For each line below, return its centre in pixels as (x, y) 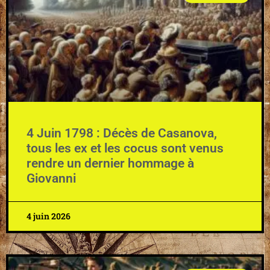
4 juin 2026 (49, 216)
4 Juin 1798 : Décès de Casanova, (122, 133)
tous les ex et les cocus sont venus (125, 148)
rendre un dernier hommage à (110, 163)
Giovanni (51, 178)
